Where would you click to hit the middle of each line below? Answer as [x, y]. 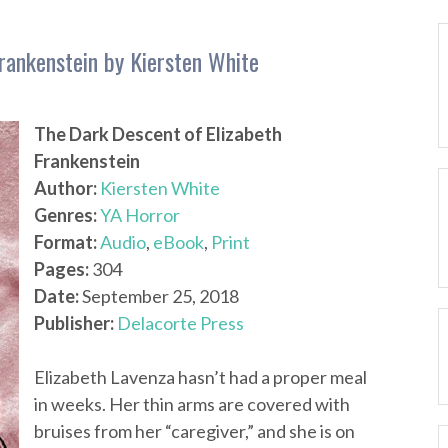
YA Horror [140, 215]
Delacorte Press [180, 323]
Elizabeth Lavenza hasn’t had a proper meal [200, 377]
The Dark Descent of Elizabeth [158, 134]
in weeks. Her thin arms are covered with [192, 404]
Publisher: [74, 323]
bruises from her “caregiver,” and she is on [194, 431]
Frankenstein [87, 161]
